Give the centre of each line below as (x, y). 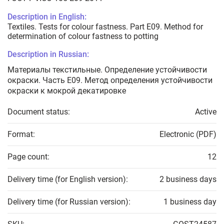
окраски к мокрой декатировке (67, 91)
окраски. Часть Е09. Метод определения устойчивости (110, 80)
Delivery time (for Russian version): (69, 202)
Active (206, 112)
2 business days (188, 179)
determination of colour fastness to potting (83, 36)
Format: (21, 134)
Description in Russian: (48, 54)
